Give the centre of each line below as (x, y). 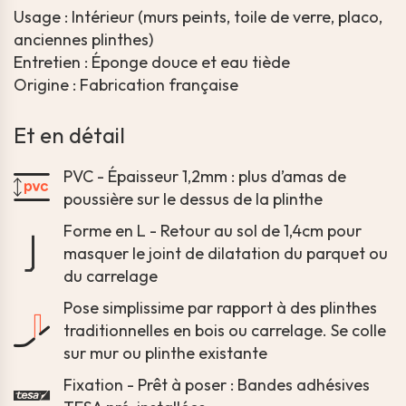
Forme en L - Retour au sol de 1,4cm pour (213, 231)
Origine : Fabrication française (126, 85)
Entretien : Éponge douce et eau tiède (152, 63)
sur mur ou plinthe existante (165, 353)
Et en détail (69, 135)
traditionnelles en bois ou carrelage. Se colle (225, 331)
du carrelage (111, 276)
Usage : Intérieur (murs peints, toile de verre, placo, (198, 17)
